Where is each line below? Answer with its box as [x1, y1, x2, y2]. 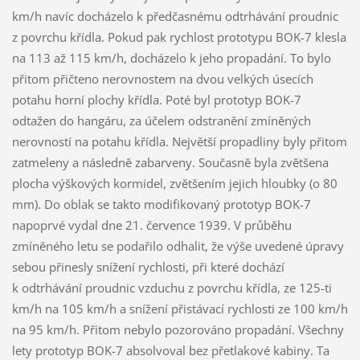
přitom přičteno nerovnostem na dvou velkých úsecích [11, 71, 313, 88]
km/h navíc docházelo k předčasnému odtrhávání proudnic [11, 8, 338, 25]
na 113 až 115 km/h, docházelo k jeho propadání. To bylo [11, 50, 331, 67]
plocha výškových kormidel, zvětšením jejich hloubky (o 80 [11, 175, 337, 192]
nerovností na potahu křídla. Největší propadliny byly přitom [11, 133, 347, 150]
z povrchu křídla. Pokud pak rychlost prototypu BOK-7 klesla [11, 29, 346, 46]
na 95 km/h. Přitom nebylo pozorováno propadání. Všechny [11, 321, 344, 338]
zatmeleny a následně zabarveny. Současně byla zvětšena [11, 154, 329, 171]
